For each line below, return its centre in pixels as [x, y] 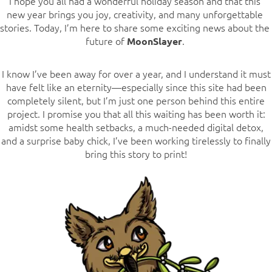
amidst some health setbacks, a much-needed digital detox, [136, 127]
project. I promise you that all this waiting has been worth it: [136, 113]
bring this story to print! [136, 153]
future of [106, 40]
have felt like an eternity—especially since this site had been [136, 87]
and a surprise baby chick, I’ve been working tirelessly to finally [136, 140]
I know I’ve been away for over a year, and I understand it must [136, 73]
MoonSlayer [154, 41]
